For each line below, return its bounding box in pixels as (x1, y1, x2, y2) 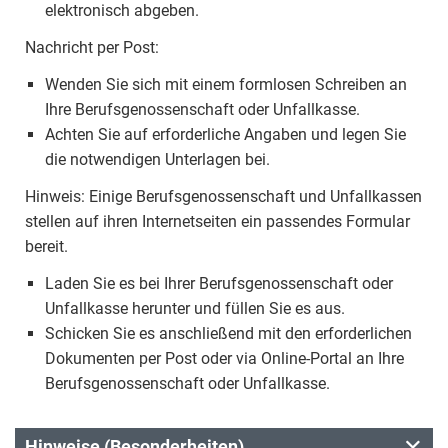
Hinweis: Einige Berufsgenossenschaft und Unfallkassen (25, 187, 422, 206)
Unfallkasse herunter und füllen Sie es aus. (45, 299, 345, 318)
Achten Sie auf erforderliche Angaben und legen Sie (45, 125, 406, 144)
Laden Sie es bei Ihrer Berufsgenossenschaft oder (45, 274, 393, 293)
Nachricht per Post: (25, 38, 159, 57)
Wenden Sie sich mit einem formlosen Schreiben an (45, 75, 407, 94)
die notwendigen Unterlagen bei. (45, 150, 270, 169)
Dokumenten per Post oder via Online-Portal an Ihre (45, 349, 404, 368)
